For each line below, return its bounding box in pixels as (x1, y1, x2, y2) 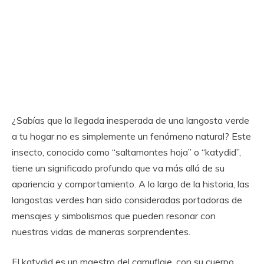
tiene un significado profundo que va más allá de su (12, 162, 225, 174)
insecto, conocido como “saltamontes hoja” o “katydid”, (12, 146, 241, 158)
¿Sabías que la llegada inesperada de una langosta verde (12, 114, 249, 126)
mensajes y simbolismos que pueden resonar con (12, 210, 216, 222)
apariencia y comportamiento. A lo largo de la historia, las (12, 178, 249, 190)
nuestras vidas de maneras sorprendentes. (12, 226, 190, 237)
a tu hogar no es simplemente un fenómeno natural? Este (12, 130, 251, 142)
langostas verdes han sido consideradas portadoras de (12, 194, 242, 206)
